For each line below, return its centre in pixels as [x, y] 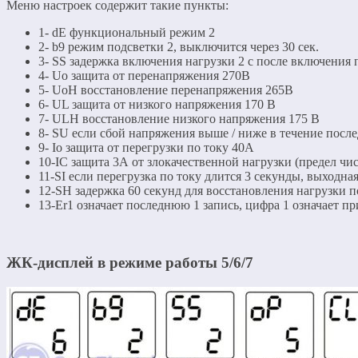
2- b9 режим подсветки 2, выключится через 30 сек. [179, 46]
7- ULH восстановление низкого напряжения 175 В [179, 118]
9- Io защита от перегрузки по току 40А [146, 147]
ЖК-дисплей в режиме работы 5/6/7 [130, 263]
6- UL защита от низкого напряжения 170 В [157, 104]
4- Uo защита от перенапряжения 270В [144, 75]
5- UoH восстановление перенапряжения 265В [166, 89]
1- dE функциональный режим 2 [127, 32]
